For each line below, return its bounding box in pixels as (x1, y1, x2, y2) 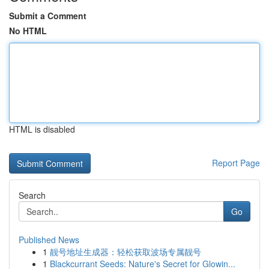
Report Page (212, 157, 260, 169)
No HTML (9, 25, 47, 37)
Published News (19, 234, 79, 246)
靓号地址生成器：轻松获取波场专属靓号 (50, 246, 201, 258)
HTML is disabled (9, 123, 75, 135)
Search (19, 189, 46, 201)
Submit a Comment (9, 10, 86, 22)
